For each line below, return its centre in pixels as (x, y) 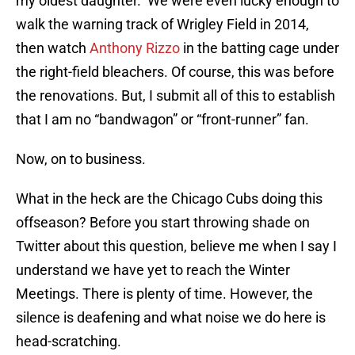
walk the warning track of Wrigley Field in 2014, (162, 25)
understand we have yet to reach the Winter (153, 270)
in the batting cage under (260, 48)
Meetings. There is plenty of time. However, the (164, 294)
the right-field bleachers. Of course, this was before (175, 72)
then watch (53, 48)
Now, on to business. (81, 159)
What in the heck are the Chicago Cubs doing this (169, 199)
